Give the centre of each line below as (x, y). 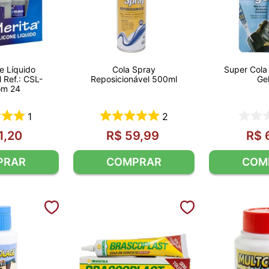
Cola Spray (134, 70)
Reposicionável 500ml (134, 79)
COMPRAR (134, 162)
